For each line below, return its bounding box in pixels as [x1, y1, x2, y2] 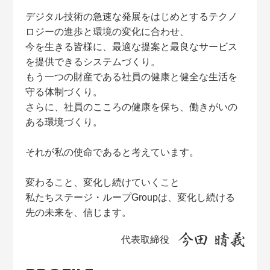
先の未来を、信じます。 [25, 207, 132, 218]
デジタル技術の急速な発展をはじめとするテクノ [25, 11, 238, 22]
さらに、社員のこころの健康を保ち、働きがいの [25, 102, 238, 113]
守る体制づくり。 [25, 87, 103, 98]
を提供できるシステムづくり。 [25, 57, 161, 67]
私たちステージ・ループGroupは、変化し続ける [25, 192, 236, 203]
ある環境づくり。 [25, 117, 103, 128]
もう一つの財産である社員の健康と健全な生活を [25, 72, 238, 83]
